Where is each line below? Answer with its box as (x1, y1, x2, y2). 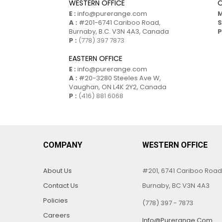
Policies (43, 196, 68, 205)
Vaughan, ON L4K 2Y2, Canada (69, 82, 166, 92)
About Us (43, 166, 72, 175)
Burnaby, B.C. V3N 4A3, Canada (69, 27, 169, 36)
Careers (43, 211, 70, 220)
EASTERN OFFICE (69, 54, 122, 63)
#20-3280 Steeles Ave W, (79, 73, 161, 83)
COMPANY (43, 140, 82, 150)
